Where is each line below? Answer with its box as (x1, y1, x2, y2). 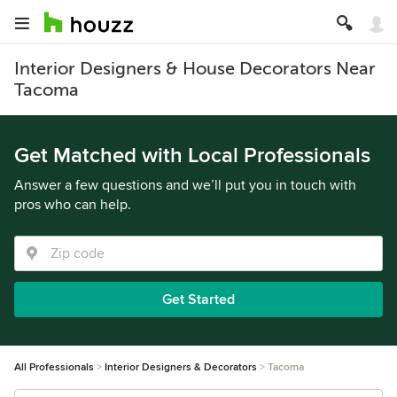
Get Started (162, 291, 235, 308)
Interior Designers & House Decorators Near (14, 58, 376, 79)
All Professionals (14, 361, 94, 374)
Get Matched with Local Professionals (14, 143, 370, 168)
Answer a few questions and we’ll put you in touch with (14, 176, 356, 194)
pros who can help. (14, 196, 131, 214)
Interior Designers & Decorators (105, 361, 257, 374)
